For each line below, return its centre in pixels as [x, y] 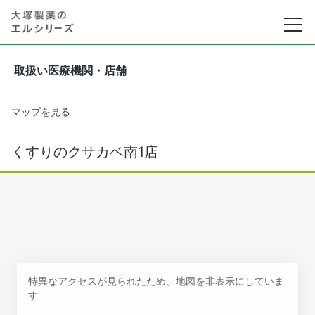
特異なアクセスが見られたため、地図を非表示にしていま [156, 281]
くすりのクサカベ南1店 [85, 152]
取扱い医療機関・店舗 [70, 71]
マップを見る [41, 111]
